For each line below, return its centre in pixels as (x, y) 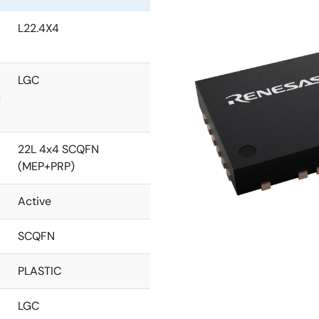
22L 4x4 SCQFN (58, 149)
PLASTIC (40, 271)
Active (35, 201)
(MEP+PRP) (46, 166)
